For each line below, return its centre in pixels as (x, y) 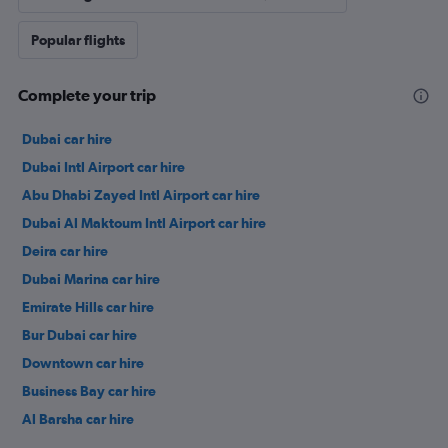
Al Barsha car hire (78, 419)
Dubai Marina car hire (91, 279)
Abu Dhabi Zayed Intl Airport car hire (141, 195)
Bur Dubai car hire (79, 335)
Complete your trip (87, 95)
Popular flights (78, 40)
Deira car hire (65, 251)
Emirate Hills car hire (88, 307)
